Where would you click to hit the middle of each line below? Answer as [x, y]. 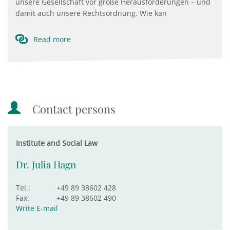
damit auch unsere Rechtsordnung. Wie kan [91, 13]
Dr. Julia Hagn [46, 165]
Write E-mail [37, 208]
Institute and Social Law [57, 143]
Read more [52, 39]
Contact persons [74, 109]
